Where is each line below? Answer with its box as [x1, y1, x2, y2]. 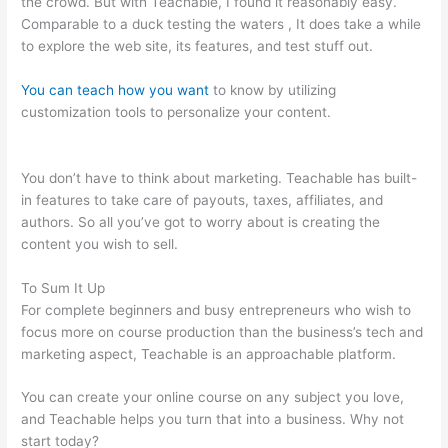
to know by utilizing [209, 81, 337, 98]
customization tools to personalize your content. [21, 103, 336, 120]
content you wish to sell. [21, 235, 179, 252]
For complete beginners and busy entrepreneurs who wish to [21, 301, 412, 318]
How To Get [335, 103, 412, 120]
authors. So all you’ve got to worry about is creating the [21, 213, 381, 230]
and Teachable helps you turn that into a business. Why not [21, 411, 405, 428]
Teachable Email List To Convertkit [21, 125, 245, 142]
